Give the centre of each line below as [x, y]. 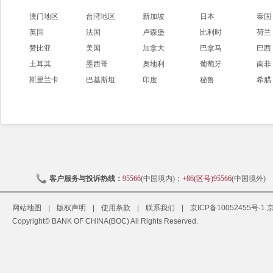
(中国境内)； [161, 179]
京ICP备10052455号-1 [228, 208]
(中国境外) [249, 179]
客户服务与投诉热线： [86, 179]
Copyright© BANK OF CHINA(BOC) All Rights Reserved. [105, 221]
